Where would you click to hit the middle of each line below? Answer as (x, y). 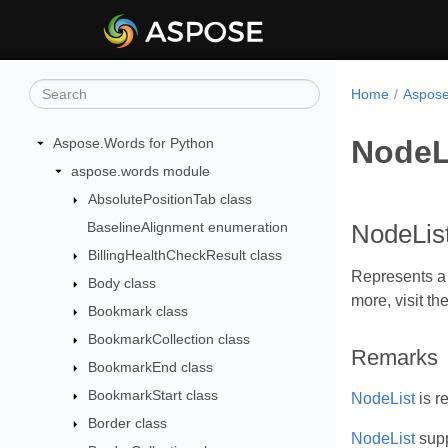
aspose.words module (140, 171)
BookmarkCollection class (169, 339)
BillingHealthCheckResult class (185, 255)
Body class (122, 283)
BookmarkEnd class (151, 367)
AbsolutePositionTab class (170, 199)
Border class (128, 423)
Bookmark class (138, 311)
